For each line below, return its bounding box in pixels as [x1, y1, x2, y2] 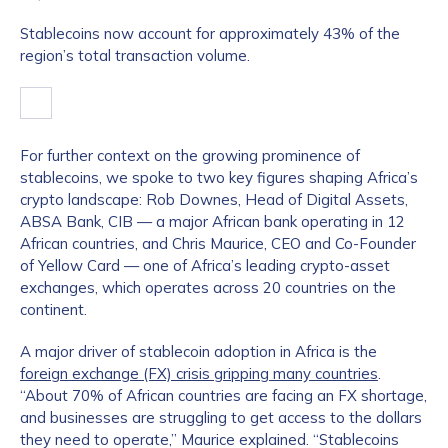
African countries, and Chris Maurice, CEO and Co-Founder [20, 234, 416, 253]
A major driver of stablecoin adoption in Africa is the [20, 342, 377, 361]
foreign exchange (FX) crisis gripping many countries [20, 364, 378, 383]
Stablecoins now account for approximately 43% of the [20, 24, 400, 43]
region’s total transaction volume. [20, 46, 250, 65]
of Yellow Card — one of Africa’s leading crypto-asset [20, 256, 390, 275]
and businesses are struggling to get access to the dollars [20, 408, 422, 427]
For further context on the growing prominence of [20, 146, 360, 165]
